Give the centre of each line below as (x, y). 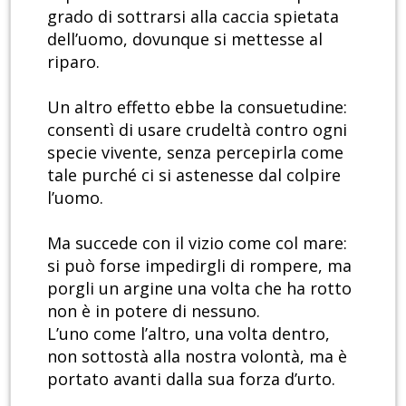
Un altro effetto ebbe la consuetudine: (197, 107)
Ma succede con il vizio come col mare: (197, 243)
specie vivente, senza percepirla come (195, 153)
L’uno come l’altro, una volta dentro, (188, 334)
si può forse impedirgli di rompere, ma (199, 266)
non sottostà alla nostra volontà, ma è (197, 357)
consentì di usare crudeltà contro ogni (197, 130)
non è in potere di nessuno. (154, 311)
